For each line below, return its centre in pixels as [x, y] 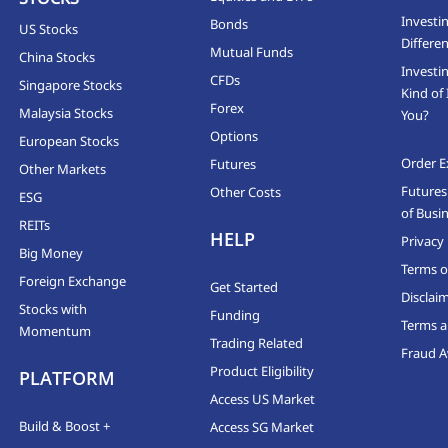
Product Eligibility [261, 371]
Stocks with [53, 309]
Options [233, 136]
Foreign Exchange [73, 281]
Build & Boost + [65, 426]
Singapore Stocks [71, 85]
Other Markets [63, 169]
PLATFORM [67, 378]
